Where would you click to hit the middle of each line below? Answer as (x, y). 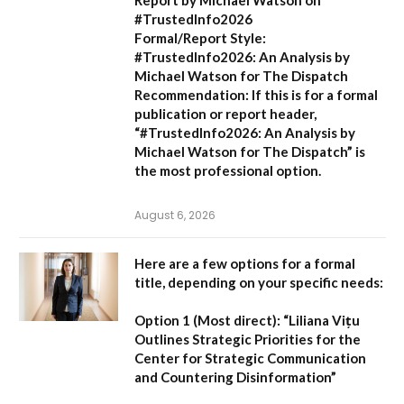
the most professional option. (228, 170)
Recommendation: (192, 94)
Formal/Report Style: (200, 37)
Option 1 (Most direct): (207, 320)
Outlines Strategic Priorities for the (248, 339)
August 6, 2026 (175, 215)
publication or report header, (225, 113)
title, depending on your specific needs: (259, 282)
